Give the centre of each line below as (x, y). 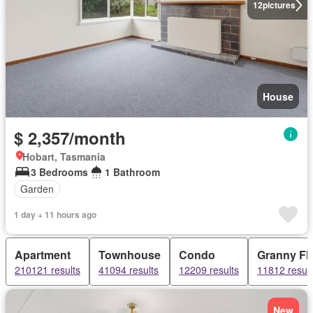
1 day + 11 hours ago (55, 214)
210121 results (48, 269)
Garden (37, 189)
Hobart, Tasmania (64, 156)
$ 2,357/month (70, 137)
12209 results (209, 269)
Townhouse (130, 254)
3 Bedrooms (59, 172)
